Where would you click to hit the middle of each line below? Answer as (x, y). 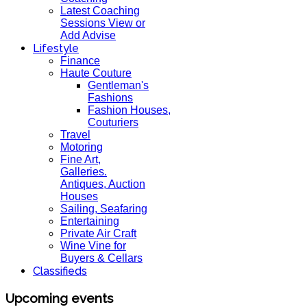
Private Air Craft (98, 233)
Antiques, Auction (103, 184)
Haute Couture (96, 73)
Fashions (110, 98)
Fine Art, (81, 159)
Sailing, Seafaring (104, 209)
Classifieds (60, 271)
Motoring (82, 147)
